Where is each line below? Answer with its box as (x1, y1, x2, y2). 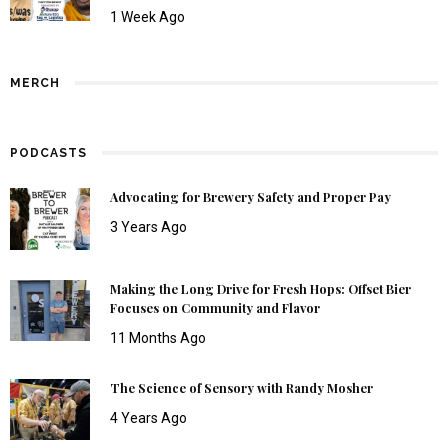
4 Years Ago (110, 409, 187, 426)
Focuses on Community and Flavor (110, 299, 320, 316)
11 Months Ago (110, 329, 206, 346)
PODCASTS (10, 145, 87, 160)
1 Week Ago (110, 8, 185, 25)
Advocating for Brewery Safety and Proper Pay (110, 188, 391, 205)
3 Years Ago (110, 218, 187, 235)
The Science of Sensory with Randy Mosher (110, 379, 373, 396)
